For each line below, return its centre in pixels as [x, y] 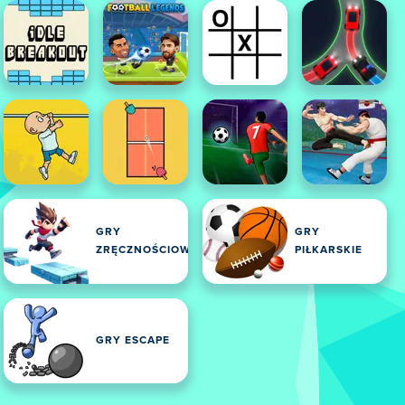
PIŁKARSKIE [329, 250]
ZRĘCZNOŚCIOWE [147, 250]
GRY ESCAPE [133, 341]
